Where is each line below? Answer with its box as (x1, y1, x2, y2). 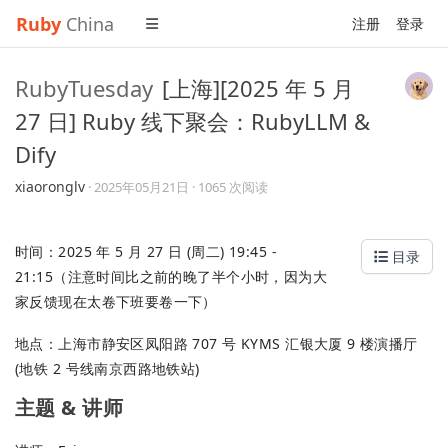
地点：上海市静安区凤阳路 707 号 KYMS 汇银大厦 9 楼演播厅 (15, 333, 418, 353)
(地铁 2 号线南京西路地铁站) (15, 358, 200, 378)
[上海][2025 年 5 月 (162, 73, 354, 103)
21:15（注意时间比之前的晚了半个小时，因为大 (15, 267, 328, 286)
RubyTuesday (15, 73, 153, 103)
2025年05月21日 (94, 178, 189, 196)
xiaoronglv (15, 177, 85, 196)
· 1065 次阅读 (192, 178, 268, 196)
